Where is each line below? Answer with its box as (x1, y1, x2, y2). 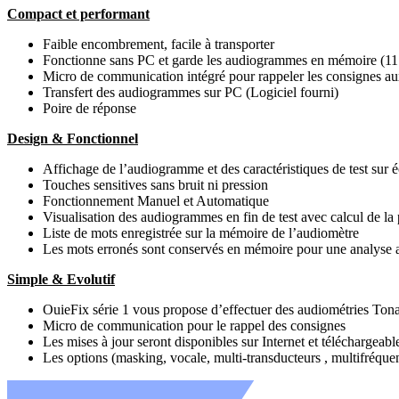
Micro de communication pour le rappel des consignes (43, 317, 346, 333)
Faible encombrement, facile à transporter (43, 36, 274, 52)
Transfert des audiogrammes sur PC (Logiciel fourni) (43, 84, 338, 100)
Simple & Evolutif (7, 271, 115, 287)
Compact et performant (7, 5, 150, 21)
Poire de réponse (43, 100, 136, 116)
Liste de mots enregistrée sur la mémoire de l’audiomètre (43, 224, 359, 240)
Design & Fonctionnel (7, 130, 138, 146)
